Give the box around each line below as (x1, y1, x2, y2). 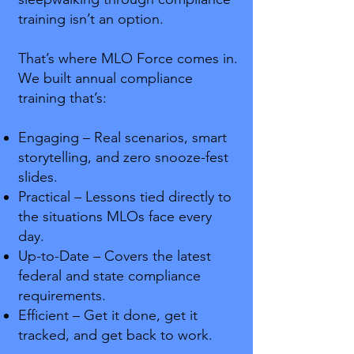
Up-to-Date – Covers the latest (18, 247, 211, 265)
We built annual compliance (18, 70, 193, 87)
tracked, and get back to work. (18, 326, 213, 344)
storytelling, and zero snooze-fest (18, 149, 228, 166)
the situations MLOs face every (18, 208, 212, 225)
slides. (18, 168, 58, 186)
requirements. (18, 287, 106, 304)
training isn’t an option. (18, 10, 164, 28)
